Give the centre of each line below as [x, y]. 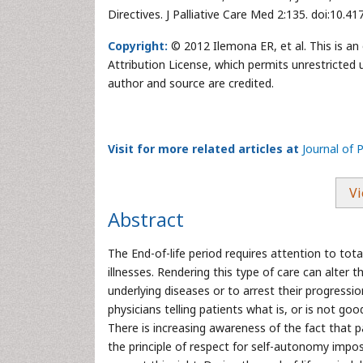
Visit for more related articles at [203, 149]
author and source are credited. [191, 83]
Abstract [146, 219]
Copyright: [138, 46]
